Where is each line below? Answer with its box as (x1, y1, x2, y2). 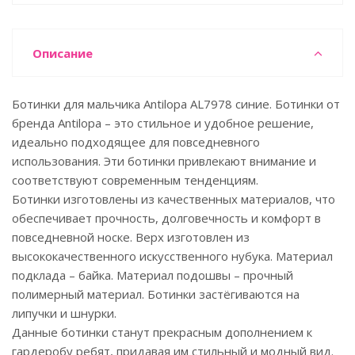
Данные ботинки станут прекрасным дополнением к (12, 324, 312, 340)
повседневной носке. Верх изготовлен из (12, 229, 250, 245)
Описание (32, 45, 93, 61)
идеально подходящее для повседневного (12, 134, 260, 150)
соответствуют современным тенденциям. (12, 172, 258, 188)
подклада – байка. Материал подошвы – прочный (12, 267, 293, 283)
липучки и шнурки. (12, 305, 116, 321)
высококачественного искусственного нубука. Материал (12, 248, 333, 264)
